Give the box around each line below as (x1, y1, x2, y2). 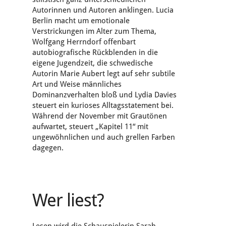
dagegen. (32, 143, 64, 153)
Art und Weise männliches (32, 80, 122, 89)
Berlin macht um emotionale (32, 16, 130, 26)
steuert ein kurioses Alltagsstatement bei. (32, 101, 174, 110)
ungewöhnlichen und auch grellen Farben (32, 133, 175, 142)
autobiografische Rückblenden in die (32, 48, 158, 58)
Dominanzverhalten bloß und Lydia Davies (32, 90, 177, 100)
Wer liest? (32, 190, 104, 211)
